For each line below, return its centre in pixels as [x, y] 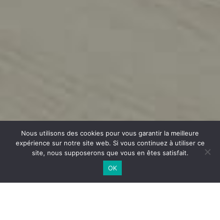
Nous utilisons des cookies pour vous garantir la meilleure [110, 133]
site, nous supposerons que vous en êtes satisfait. [110, 153]
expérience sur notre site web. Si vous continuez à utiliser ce [110, 143]
